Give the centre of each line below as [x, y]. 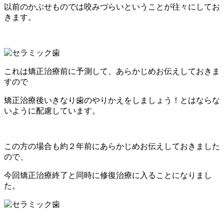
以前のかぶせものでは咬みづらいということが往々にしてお [112, 6]
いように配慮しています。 [52, 110]
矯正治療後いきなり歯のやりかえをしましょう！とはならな [112, 100]
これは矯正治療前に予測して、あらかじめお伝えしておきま [112, 71]
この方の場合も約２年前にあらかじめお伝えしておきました [112, 146]
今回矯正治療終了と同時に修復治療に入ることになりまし [108, 175]
